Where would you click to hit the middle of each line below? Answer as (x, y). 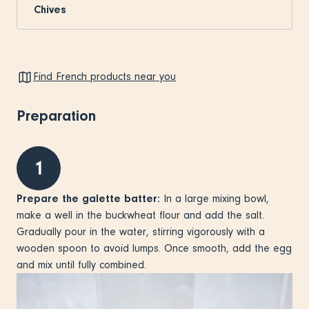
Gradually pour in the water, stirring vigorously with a (141, 231)
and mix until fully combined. (83, 265)
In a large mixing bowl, (215, 198)
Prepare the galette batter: (88, 198)
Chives (50, 9)
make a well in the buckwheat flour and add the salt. (140, 215)
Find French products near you (104, 77)
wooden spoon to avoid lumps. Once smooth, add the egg (154, 248)
